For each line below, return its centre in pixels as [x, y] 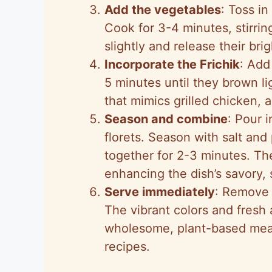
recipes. [127, 246]
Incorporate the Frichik [172, 64]
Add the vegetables [163, 9]
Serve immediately [160, 192]
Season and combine [166, 119]
